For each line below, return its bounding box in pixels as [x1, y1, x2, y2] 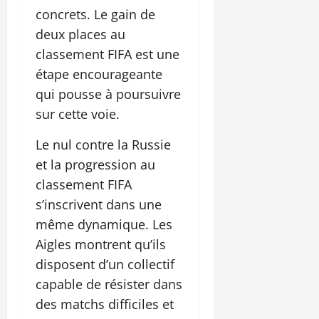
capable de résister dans [36, 275, 182, 293]
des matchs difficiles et [36, 295, 174, 313]
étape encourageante [36, 65, 162, 83]
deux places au [36, 25, 125, 43]
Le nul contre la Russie [36, 135, 171, 153]
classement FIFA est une [36, 45, 179, 63]
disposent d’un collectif [36, 255, 174, 273]
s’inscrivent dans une [36, 195, 162, 213]
